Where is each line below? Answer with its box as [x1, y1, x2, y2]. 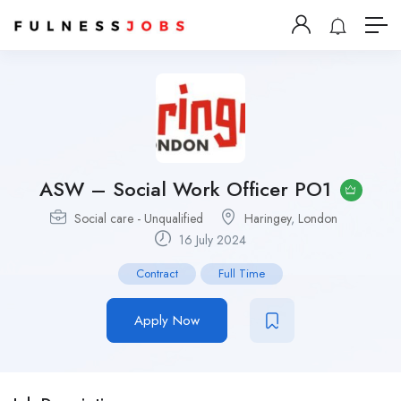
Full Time [218, 265, 265, 283]
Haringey [244, 209, 291, 228]
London [298, 209, 337, 228]
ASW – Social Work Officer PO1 [38, 175, 331, 204]
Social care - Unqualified [74, 209, 203, 228]
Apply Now [134, 311, 200, 331]
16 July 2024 [175, 231, 246, 250]
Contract [136, 265, 178, 283]
